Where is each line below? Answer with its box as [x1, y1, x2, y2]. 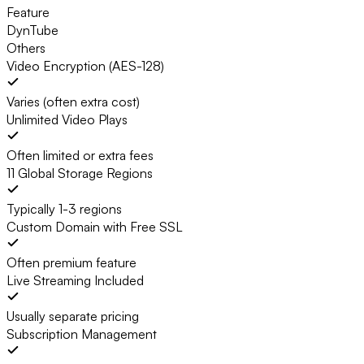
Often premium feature [6, 254, 136, 271]
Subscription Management [6, 326, 157, 343]
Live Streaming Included [6, 272, 144, 289]
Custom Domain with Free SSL [6, 219, 183, 236]
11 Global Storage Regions [6, 165, 153, 182]
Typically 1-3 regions [6, 201, 122, 218]
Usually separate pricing [6, 308, 139, 325]
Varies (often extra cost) [6, 93, 140, 110]
